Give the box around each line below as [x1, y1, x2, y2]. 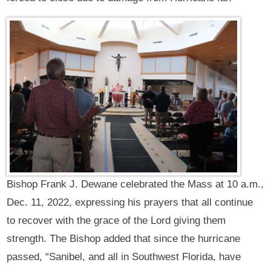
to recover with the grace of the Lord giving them [7, 214, 226, 226]
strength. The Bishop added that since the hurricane [7, 232, 241, 244]
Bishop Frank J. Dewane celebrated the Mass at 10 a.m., [7, 178, 264, 190]
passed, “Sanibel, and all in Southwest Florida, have [7, 250, 241, 263]
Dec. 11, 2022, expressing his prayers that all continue [7, 196, 253, 208]
